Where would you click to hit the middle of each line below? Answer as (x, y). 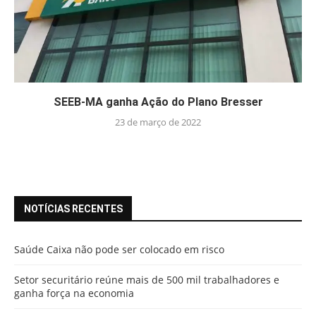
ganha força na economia (74, 293)
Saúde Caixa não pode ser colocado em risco (119, 249)
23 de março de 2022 (158, 122)
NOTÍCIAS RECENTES (73, 208)
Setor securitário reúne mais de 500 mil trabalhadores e (147, 279)
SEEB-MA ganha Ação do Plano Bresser (158, 102)
